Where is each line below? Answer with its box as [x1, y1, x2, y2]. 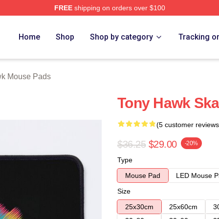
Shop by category [90, 32, 153, 42]
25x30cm [125, 203, 153, 211]
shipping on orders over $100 [72, 4, 165, 12]
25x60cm [169, 203, 197, 211]
